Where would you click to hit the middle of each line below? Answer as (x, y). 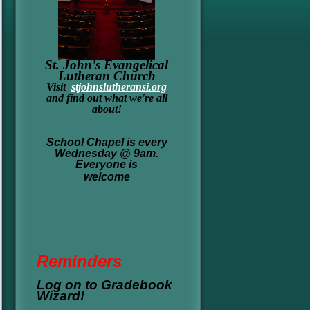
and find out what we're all (107, 98)
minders (90, 261)
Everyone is (107, 164)
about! (107, 109)
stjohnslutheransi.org (119, 86)
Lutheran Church (107, 75)
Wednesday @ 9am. (107, 153)
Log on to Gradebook (104, 284)
